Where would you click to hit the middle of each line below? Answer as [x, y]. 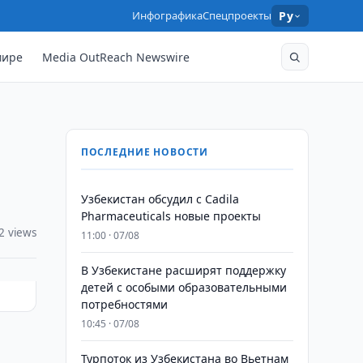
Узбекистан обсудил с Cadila [160, 199]
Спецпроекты [237, 15]
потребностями [124, 304]
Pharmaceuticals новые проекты [171, 216]
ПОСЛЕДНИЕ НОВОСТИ [145, 152]
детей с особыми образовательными [184, 287]
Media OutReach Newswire [116, 57]
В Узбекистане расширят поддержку [183, 270]
